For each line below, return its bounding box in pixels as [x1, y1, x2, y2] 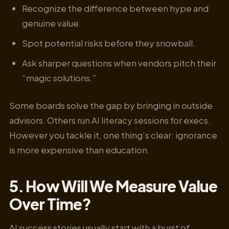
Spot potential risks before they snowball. [22, 37, 196, 49]
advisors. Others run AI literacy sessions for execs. [9, 114, 211, 126]
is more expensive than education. [9, 144, 150, 156]
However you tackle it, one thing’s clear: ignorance [9, 129, 217, 141]
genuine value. [22, 17, 82, 29]
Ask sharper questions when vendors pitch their [22, 57, 217, 68]
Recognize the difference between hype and [22, 3, 209, 14]
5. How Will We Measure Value [9, 176, 218, 196]
